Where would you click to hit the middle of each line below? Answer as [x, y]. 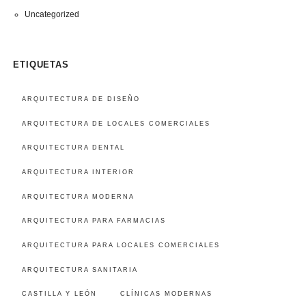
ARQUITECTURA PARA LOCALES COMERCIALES [121, 246]
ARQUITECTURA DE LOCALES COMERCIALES [116, 123]
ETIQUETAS [41, 65]
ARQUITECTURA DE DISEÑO [81, 99]
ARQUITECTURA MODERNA [78, 196]
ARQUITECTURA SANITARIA [80, 269]
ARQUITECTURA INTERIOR [78, 172]
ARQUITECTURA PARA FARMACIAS [94, 221]
